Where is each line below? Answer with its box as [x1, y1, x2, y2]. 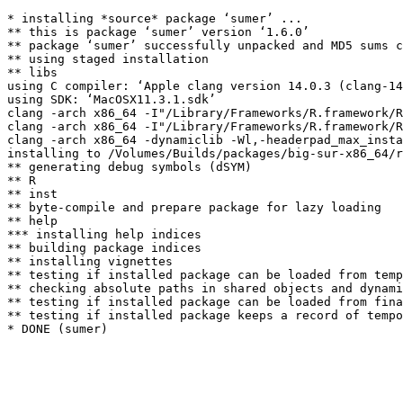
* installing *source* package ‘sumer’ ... [7, 12, 302, 25]
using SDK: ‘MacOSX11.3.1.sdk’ [7, 93, 216, 106]
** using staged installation [7, 52, 209, 66]
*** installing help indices [7, 228, 201, 241]
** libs [7, 66, 58, 79]
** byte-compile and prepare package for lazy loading [7, 201, 381, 214]
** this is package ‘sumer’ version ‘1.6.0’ [7, 25, 309, 39]
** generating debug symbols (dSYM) [7, 160, 252, 174]
